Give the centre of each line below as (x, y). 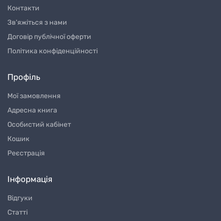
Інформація (30, 179)
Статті (18, 213)
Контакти (23, 8)
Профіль (24, 77)
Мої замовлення (34, 96)
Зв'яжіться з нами (37, 23)
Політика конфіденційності (53, 51)
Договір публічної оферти (49, 37)
